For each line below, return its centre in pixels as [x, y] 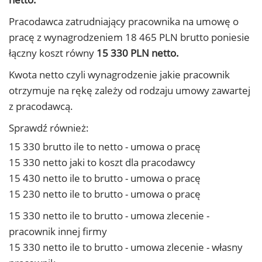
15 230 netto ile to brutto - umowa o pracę [105, 194]
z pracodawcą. [41, 106]
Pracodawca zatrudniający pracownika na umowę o [124, 21]
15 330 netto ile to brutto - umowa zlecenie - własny [126, 247]
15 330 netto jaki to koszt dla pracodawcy [102, 162]
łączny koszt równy [53, 53]
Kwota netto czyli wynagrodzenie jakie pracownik [119, 75]
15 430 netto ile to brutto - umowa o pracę [105, 178]
